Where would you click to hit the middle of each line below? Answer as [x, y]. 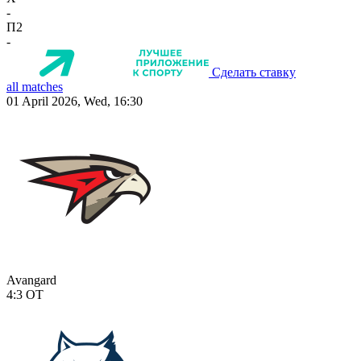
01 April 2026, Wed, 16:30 [75, 102]
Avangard [31, 280]
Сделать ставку [254, 73]
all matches [35, 87]
